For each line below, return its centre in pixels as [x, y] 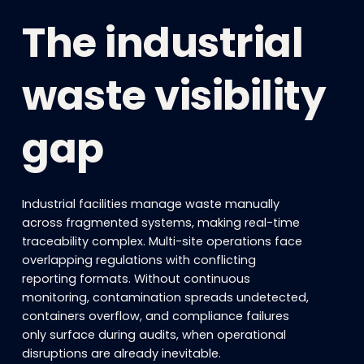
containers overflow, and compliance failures [156, 316]
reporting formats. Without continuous [136, 279]
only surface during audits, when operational [154, 335]
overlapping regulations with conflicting [139, 260]
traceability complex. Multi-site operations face [162, 241]
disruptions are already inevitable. [122, 353]
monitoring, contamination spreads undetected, [166, 297]
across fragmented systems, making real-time [161, 223]
